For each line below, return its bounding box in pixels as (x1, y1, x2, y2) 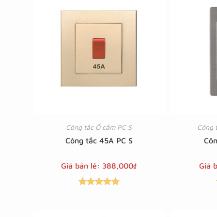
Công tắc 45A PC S (65, 136, 133, 145)
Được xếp (83, 189, 114, 197)
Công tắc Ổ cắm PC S (66, 123, 132, 132)
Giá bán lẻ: (61, 161, 103, 170)
